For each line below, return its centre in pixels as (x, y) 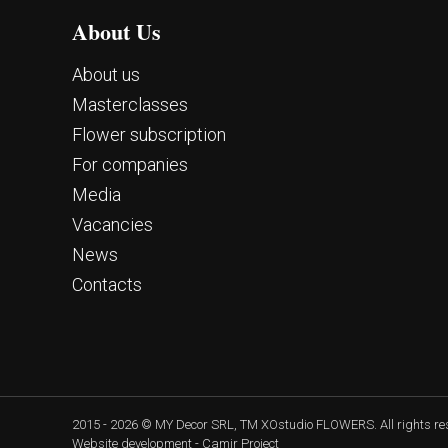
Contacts (107, 284)
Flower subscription (149, 134)
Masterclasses (130, 104)
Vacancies (112, 224)
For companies (130, 164)
